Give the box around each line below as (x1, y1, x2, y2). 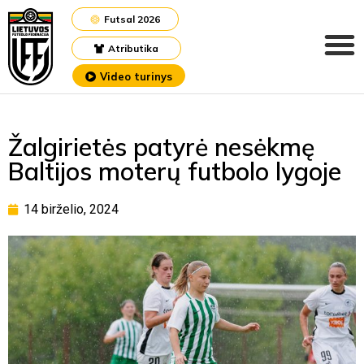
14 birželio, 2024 (24, 201, 119, 217)
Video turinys (100, 70, 172, 83)
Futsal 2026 (104, 13, 160, 25)
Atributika (108, 42, 158, 54)
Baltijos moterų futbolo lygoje (8, 156, 341, 187)
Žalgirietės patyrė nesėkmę (8, 132, 314, 162)
